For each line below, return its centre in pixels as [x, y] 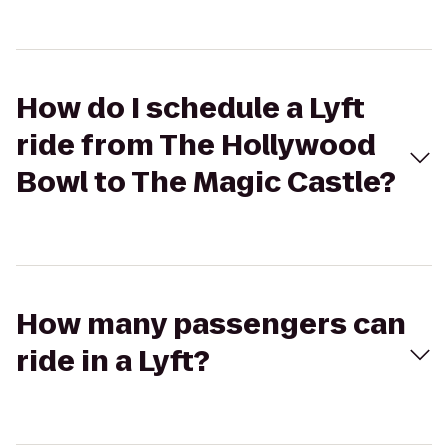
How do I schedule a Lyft [190, 108]
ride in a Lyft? [113, 361]
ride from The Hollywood [196, 145]
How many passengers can [211, 324]
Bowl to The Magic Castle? [206, 182]
